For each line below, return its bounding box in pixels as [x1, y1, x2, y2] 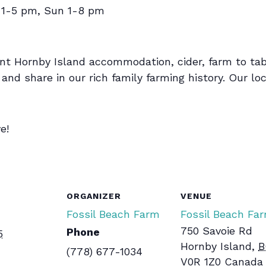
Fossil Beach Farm [66, 208, 160, 221]
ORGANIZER [66, 191, 121, 201]
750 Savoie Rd [180, 224, 252, 237]
